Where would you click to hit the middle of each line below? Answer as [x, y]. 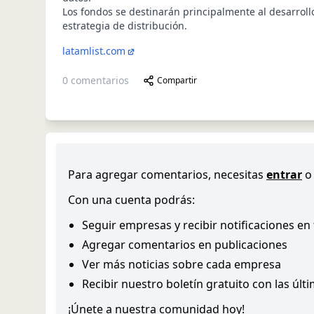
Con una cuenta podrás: [131, 200]
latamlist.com [94, 51]
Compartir [177, 80]
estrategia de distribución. [125, 26]
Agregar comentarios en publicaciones [185, 245]
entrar [284, 175]
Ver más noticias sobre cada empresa [182, 264]
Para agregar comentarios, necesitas [166, 175]
